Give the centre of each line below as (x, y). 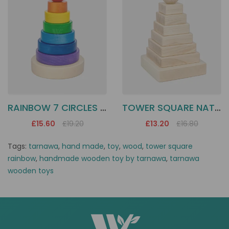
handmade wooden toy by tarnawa (103, 159)
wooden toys (31, 171)
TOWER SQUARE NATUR (218, 108)
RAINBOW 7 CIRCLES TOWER (103, 108)
